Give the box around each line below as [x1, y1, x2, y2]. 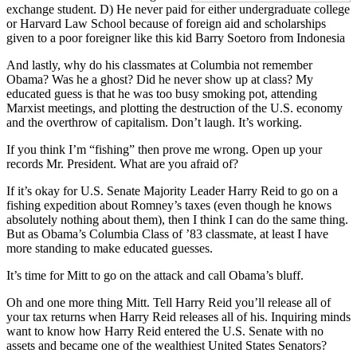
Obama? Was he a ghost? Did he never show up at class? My [6, 72, 313, 86]
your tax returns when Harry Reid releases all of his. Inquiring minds [6, 309, 351, 324]
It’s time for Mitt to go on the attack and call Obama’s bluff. [6, 268, 304, 282]
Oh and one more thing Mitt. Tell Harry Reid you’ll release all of [6, 295, 331, 309]
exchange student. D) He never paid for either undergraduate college [6, 2, 350, 16]
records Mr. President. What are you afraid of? [6, 156, 238, 171]
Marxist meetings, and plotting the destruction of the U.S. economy [6, 100, 343, 115]
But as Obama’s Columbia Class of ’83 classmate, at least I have [6, 226, 328, 241]
